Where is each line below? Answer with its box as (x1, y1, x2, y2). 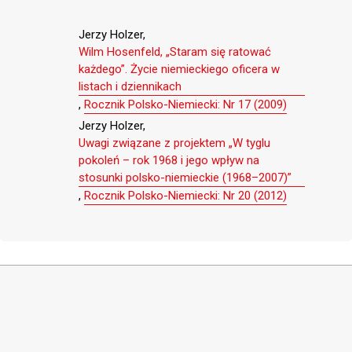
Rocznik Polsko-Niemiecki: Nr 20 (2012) (84, 189, 287, 203)
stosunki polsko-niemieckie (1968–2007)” (79, 170, 291, 185)
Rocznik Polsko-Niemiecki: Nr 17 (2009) (84, 97, 287, 112)
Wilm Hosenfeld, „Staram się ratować (79, 45, 271, 60)
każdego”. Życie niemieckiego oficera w (79, 62, 280, 77)
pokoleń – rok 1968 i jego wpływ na (79, 153, 259, 168)
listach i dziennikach (79, 79, 181, 94)
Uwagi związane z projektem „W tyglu (79, 136, 270, 151)
